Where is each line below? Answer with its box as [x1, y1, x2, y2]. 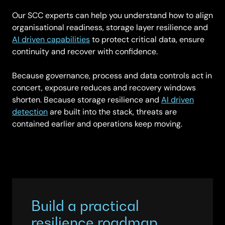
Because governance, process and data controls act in [12, 70, 212, 80]
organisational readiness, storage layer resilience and [12, 22, 208, 32]
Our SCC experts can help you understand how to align [12, 10, 213, 20]
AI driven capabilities [12, 34, 90, 44]
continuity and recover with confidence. [12, 46, 158, 56]
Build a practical [31, 197, 140, 214]
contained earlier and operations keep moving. [12, 119, 182, 129]
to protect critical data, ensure [90, 34, 204, 44]
